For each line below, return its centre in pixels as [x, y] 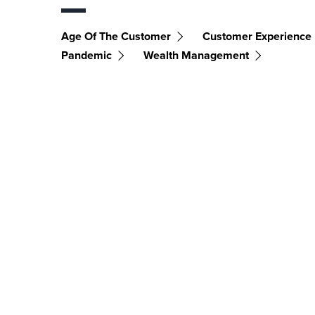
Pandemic [86, 55]
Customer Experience [257, 36]
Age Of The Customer [116, 36]
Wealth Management [196, 55]
